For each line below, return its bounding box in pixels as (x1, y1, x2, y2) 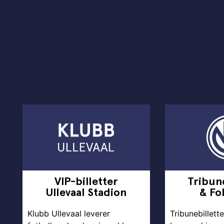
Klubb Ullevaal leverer (27, 208, 110, 218)
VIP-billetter (54, 174, 118, 187)
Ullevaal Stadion (46, 185, 126, 198)
